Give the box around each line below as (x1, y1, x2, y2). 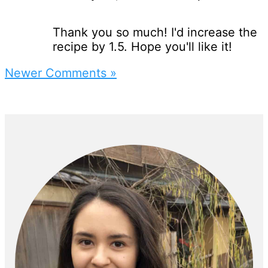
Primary (4, 113, 72, 135)
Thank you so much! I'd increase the (53, 25, 257, 39)
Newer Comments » (5, 65, 117, 80)
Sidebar (4, 135, 72, 157)
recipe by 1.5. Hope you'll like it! (53, 39, 232, 54)
